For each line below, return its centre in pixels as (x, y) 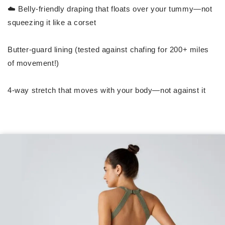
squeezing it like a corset (52, 22)
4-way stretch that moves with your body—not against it (107, 90)
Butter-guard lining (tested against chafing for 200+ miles (108, 49)
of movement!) (33, 63)
